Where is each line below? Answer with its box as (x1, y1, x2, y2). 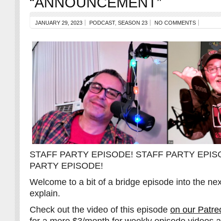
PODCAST (89, 20, 115, 26)
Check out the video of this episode (30, 205, 170, 215)
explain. (30, 188, 60, 199)
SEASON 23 (118, 20, 147, 26)
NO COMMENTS (154, 20, 196, 26)
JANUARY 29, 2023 (35, 20, 82, 26)
